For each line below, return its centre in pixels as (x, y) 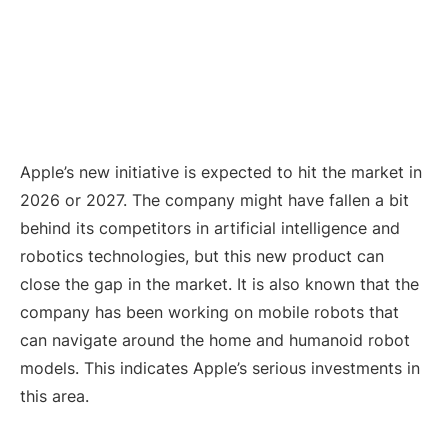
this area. (54, 396)
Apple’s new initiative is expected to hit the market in (221, 172)
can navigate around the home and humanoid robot (215, 340)
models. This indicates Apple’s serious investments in (220, 368)
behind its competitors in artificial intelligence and (210, 228)
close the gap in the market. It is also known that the (219, 284)
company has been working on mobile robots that (209, 312)
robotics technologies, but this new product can (202, 256)
